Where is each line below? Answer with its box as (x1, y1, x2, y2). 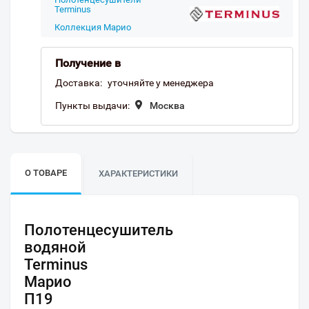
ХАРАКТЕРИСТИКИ (99, 168, 178, 179)
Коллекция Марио (54, 22, 131, 32)
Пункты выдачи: (55, 100, 130, 111)
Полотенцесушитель (24, 221, 173, 239)
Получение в (55, 57, 121, 70)
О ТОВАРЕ (25, 168, 67, 178)
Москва (150, 100, 185, 111)
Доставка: (55, 77, 102, 88)
